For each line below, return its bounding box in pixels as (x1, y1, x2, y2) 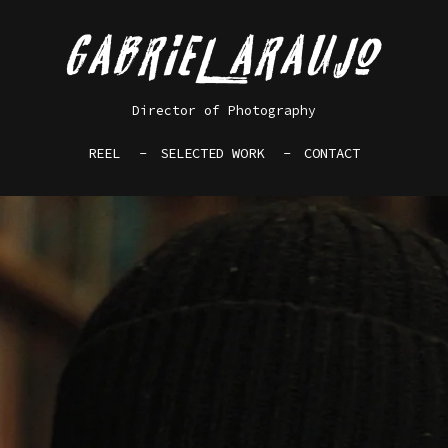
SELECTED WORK (160, 143, 264, 162)
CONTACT (304, 143, 360, 162)
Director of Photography (132, 101, 316, 119)
